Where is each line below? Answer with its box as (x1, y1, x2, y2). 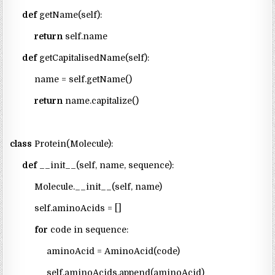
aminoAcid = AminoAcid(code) (10, 246, 180, 257)
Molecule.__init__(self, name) (10, 182, 163, 192)
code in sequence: (48, 225, 129, 235)
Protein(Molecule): (32, 139, 114, 149)
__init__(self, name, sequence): (37, 160, 174, 171)
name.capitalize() (63, 96, 139, 106)
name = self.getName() (10, 74, 133, 85)
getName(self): (37, 10, 103, 20)
